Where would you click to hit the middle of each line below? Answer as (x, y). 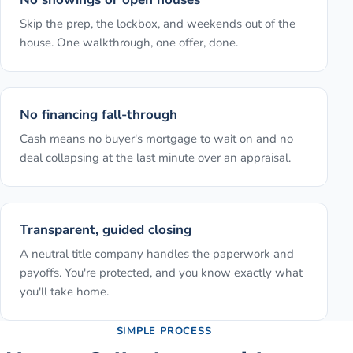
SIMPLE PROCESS (164, 331)
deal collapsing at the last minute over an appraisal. (155, 158)
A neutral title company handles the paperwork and (157, 254)
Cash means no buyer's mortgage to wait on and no (156, 139)
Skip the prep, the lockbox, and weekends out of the (158, 24)
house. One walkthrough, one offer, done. (129, 43)
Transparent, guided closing (106, 230)
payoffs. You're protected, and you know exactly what (161, 273)
